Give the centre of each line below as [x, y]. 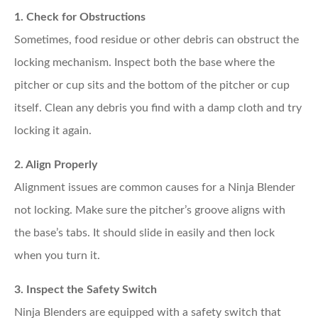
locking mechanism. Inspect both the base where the [144, 62]
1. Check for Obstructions [80, 17]
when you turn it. [57, 255]
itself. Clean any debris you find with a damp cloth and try [158, 108]
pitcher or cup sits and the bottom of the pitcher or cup [152, 85]
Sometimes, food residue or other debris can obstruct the [157, 39]
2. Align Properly [56, 164]
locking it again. [53, 130]
